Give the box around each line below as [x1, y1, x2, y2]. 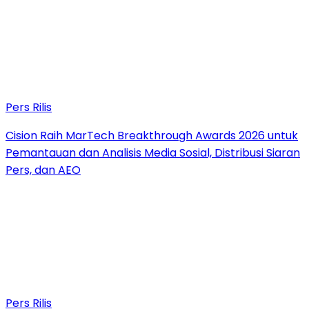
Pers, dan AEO [6, 161, 81, 178]
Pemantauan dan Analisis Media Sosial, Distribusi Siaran [6, 144, 300, 161]
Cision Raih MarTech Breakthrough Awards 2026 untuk [6, 127, 298, 143]
